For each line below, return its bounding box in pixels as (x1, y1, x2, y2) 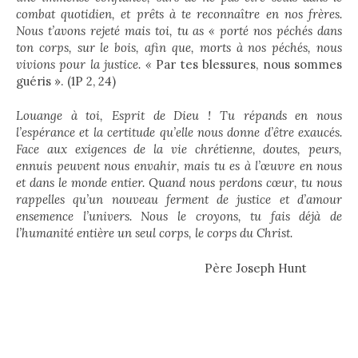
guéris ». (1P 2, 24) (16, 73, 116, 89)
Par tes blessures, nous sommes (156, 56, 343, 72)
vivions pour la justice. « (16, 56, 157, 72)
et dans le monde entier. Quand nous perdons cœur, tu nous (16, 175, 342, 190)
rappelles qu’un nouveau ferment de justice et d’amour (16, 192, 342, 207)
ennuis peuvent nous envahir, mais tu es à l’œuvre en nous (16, 158, 342, 173)
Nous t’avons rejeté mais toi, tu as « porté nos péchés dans (16, 22, 342, 38)
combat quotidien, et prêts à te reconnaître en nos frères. (16, 6, 342, 22)
